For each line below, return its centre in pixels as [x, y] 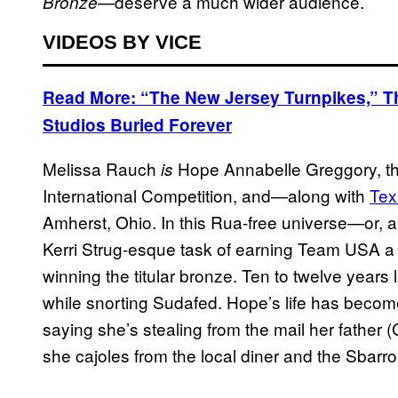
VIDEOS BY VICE [122, 43]
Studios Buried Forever [137, 125]
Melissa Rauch [102, 169]
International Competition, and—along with [206, 195]
